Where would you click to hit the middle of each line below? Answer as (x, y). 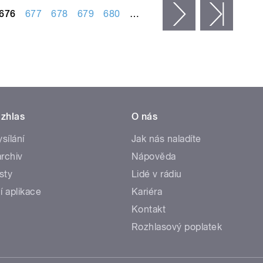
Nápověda (154, 156)
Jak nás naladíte (166, 139)
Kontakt (149, 209)
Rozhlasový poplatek (177, 227)
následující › (221, 14)
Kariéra (147, 191)
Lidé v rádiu (157, 174)
